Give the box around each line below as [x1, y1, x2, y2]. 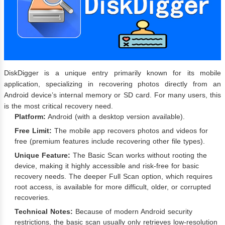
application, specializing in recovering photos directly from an [4, 79, 221, 88]
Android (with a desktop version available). [46, 112, 185, 121]
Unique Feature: [15, 151, 70, 159]
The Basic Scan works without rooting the [70, 151, 207, 159]
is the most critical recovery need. [4, 101, 113, 110]
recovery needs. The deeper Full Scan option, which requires [15, 172, 212, 180]
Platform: [15, 112, 46, 121]
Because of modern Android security [73, 207, 192, 215]
